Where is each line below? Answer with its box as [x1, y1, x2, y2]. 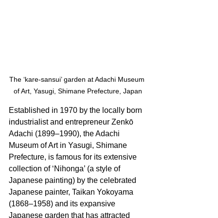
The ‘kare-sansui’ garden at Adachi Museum [9, 75, 146, 83]
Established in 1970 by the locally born [9, 106, 144, 114]
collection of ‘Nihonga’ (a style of [9, 164, 122, 173]
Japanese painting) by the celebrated [9, 176, 138, 184]
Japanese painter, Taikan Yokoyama [9, 187, 135, 196]
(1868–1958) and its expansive [9, 199, 117, 208]
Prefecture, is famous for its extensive [9, 152, 139, 161]
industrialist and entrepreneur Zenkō [9, 117, 135, 126]
